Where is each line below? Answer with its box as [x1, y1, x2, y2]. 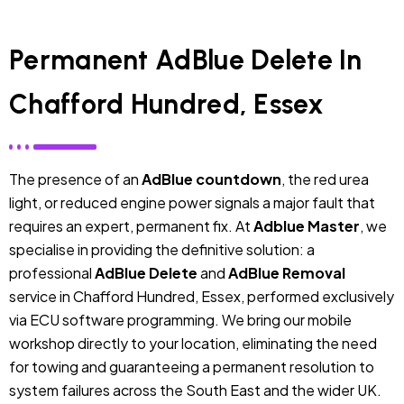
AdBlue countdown [142, 169, 281, 188]
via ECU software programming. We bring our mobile [9, 309, 352, 329]
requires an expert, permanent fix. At [9, 216, 253, 235]
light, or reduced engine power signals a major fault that [9, 192, 375, 212]
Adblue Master [253, 216, 360, 235]
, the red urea [281, 169, 369, 188]
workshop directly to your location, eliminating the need [9, 333, 377, 353]
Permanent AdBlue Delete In [9, 43, 363, 78]
